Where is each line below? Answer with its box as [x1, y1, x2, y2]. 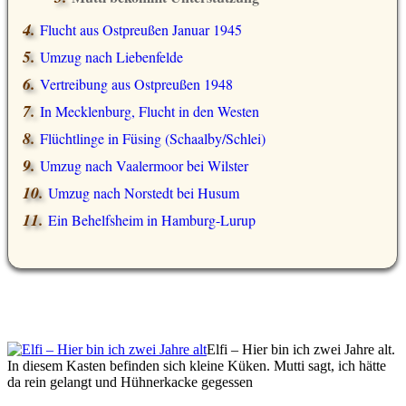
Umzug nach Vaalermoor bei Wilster [40, 156, 248, 176]
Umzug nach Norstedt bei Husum [48, 183, 239, 203]
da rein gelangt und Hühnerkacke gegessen [7, 374, 253, 391]
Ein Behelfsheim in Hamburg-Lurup [48, 210, 256, 230]
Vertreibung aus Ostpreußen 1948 [40, 74, 233, 94]
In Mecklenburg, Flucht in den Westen [40, 101, 259, 121]
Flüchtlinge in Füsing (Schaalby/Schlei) [40, 129, 266, 149]
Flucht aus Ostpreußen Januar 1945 [40, 20, 242, 40]
